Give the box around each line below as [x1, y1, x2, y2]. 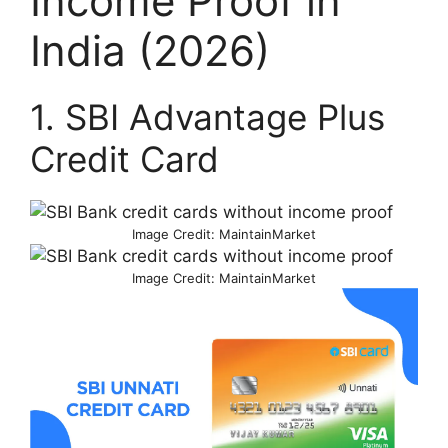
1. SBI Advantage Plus [30, 95, 385, 138]
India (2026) [30, 24, 270, 76]
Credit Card [30, 137, 219, 180]
